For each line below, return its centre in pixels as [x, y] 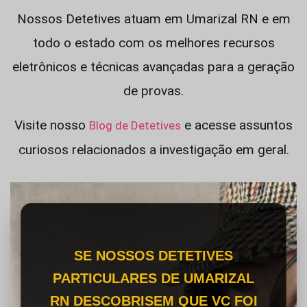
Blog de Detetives [135, 125]
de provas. [153, 91]
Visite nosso [52, 125]
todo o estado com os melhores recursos [153, 43]
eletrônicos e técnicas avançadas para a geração [153, 67]
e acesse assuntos [237, 125]
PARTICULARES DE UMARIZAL [153, 278]
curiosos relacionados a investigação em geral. [153, 150]
